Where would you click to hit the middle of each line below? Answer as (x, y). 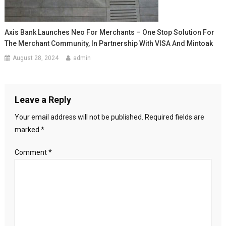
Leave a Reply (43, 100)
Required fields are (174, 117)
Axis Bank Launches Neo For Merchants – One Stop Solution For (110, 33)
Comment (31, 153)
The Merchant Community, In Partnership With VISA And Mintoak (109, 44)
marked (27, 130)
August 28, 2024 (36, 58)
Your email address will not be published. (79, 117)
